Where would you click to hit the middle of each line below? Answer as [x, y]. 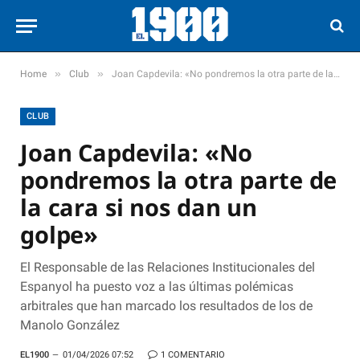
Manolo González [70, 325]
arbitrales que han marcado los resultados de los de [166, 306]
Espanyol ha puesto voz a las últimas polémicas [157, 286]
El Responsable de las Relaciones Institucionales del [168, 267]
